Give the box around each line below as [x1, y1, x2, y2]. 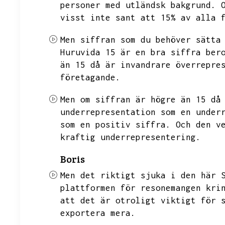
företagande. [60, 72, 121, 82]
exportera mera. [60, 208, 136, 218]
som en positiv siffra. [60, 120, 171, 130]
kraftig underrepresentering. [60, 132, 201, 142]
